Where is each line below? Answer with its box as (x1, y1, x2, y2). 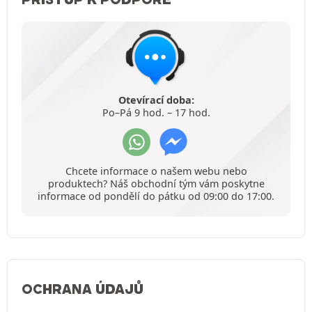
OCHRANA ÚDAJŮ (22, 280, 143, 297)
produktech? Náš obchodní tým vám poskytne (47, 176, 265, 190)
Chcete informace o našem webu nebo (65, 164, 247, 178)
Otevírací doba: (118, 93, 194, 107)
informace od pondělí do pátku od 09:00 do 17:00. (38, 189, 274, 203)
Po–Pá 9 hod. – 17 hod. (102, 105, 210, 119)
